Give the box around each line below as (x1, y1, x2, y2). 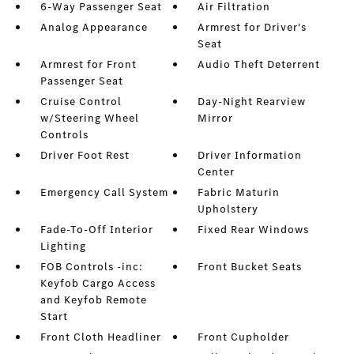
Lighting (40, 239, 86, 254)
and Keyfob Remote (40, 292, 147, 308)
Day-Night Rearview (198, 94, 307, 110)
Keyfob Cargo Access (40, 276, 156, 292)
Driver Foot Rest (40, 148, 130, 164)
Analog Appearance (40, 20, 148, 36)
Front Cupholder (198, 330, 290, 345)
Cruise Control (40, 94, 122, 110)
